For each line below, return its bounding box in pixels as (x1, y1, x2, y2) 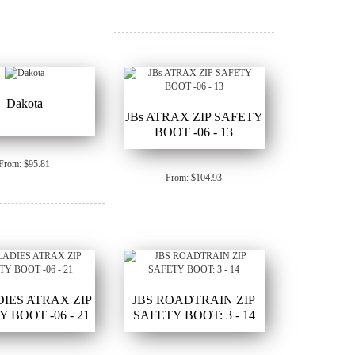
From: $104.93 (166, 171, 223, 183)
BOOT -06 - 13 (155, 124, 234, 139)
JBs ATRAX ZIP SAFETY (124, 109, 263, 124)
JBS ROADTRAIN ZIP (132, 293, 256, 307)
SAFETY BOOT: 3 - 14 (132, 308, 255, 323)
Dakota (6, 97, 43, 111)
